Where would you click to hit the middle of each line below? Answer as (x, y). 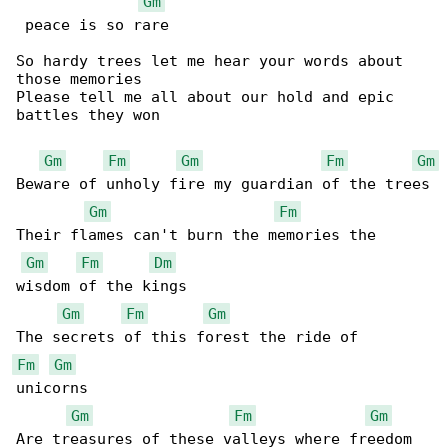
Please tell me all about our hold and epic (209, 97)
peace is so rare (92, 25)
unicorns (52, 388)
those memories (79, 79)
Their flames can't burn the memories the (200, 235)
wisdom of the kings (101, 286)
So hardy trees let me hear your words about (214, 61)
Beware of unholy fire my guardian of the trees (223, 184)
